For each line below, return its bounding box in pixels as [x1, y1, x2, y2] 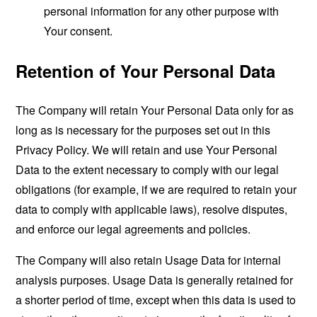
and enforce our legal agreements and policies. [16, 221, 251, 238]
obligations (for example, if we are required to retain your [16, 181, 297, 198]
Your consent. [44, 23, 113, 40]
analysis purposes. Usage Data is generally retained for [16, 272, 294, 289]
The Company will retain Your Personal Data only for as [16, 102, 294, 119]
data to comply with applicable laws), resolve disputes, [16, 201, 288, 218]
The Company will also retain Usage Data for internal [16, 252, 282, 269]
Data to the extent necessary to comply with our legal [16, 161, 279, 178]
